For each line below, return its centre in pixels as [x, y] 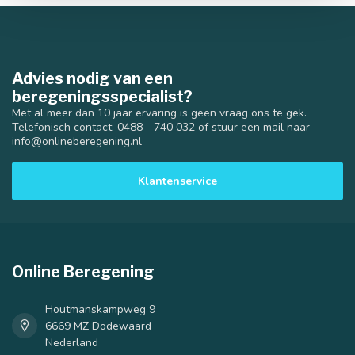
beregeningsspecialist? [102, 96]
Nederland [72, 342]
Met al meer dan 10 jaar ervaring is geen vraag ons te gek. [159, 113]
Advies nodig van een [92, 78]
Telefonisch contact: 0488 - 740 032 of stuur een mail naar [161, 127]
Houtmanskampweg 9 [100, 309]
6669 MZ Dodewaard [98, 326]
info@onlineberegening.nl [77, 141]
